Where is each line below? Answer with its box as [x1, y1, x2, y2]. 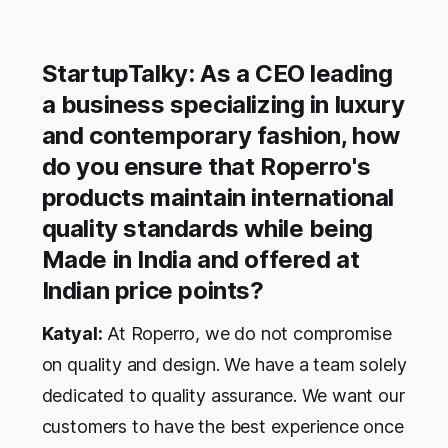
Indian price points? [41, 276, 264, 306]
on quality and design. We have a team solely [41, 354, 407, 376]
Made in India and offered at [41, 245, 360, 275]
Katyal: [41, 323, 103, 345]
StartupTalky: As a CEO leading [41, 59, 393, 89]
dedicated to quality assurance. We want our [41, 385, 405, 407]
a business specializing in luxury [41, 90, 405, 120]
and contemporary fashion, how [41, 121, 400, 151]
